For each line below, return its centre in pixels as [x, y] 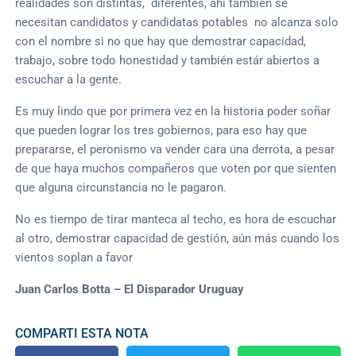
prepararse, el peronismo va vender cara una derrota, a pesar [175, 149]
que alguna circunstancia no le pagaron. [121, 187]
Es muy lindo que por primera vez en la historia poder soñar [173, 111]
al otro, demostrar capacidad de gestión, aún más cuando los [178, 238]
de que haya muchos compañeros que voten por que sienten [176, 168]
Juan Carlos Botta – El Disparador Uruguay [130, 289]
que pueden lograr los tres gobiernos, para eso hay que [161, 130]
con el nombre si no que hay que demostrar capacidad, [161, 41]
